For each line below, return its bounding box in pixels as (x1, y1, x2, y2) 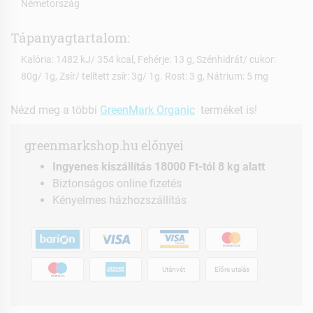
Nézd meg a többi (10, 103, 100, 117)
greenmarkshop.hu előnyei (24, 138, 184, 154)
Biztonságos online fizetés (52, 177, 182, 191)
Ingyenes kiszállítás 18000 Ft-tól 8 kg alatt (52, 160, 265, 174)
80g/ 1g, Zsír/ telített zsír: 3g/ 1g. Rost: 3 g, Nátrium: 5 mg (21, 71, 268, 82)
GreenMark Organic (100, 103, 195, 117)
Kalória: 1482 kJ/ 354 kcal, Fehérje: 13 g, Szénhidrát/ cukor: (21, 54, 276, 66)
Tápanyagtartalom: (10, 29, 130, 47)
